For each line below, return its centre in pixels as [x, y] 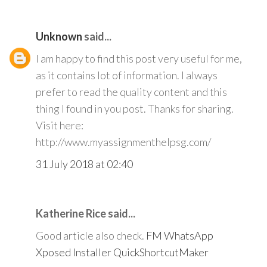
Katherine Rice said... [86, 214]
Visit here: [60, 125]
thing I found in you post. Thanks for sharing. [135, 109]
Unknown [59, 37]
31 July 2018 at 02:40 [84, 164]
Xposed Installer [74, 252]
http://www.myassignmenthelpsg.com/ [123, 142]
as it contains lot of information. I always [127, 75]
